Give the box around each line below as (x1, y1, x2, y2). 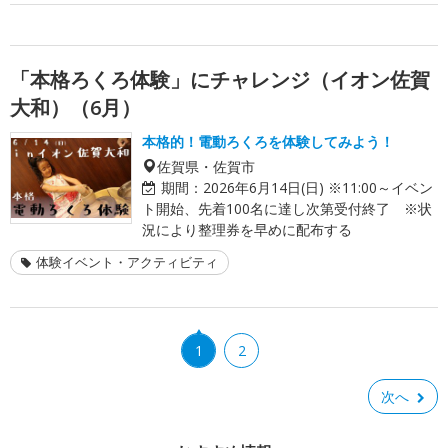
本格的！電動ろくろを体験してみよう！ (142, 131, 394, 151)
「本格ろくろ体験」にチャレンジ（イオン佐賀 (10, 65, 430, 93)
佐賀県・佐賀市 (157, 158, 255, 173)
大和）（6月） (10, 93, 141, 121)
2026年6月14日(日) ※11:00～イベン (203, 177, 433, 197)
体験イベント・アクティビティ (36, 252, 218, 271)
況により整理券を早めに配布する (142, 219, 352, 239)
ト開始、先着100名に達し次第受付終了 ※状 (142, 198, 432, 218)
